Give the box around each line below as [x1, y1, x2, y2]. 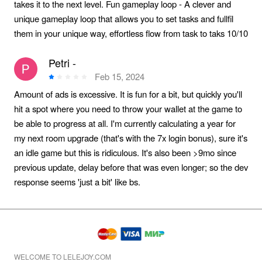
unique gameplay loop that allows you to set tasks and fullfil [13, 12, 233, 25]
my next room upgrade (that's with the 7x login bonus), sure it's [13, 131, 247, 144]
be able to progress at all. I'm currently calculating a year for [13, 116, 236, 129]
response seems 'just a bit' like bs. [13, 175, 140, 188]
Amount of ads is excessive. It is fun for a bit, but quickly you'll [13, 87, 242, 100]
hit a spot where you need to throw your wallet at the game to [13, 102, 242, 115]
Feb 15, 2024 [95, 70, 145, 82]
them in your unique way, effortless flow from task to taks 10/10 [13, 26, 248, 39]
